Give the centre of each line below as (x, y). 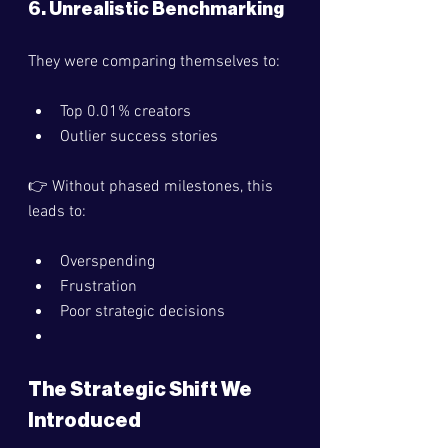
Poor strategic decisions (142, 312)
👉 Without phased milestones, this (152, 187)
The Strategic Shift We (141, 390)
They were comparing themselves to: (154, 62)
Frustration (98, 287)
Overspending (107, 262)
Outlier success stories (139, 137)
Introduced (84, 421)
